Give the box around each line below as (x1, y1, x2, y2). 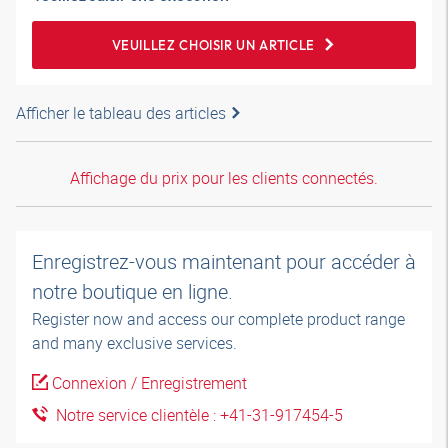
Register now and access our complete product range (32, 308, 405, 330)
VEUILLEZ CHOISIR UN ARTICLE (111, 37, 315, 53)
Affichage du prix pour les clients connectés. (70, 167, 378, 189)
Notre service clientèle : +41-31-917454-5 (48, 404, 343, 426)
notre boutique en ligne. (32, 278, 238, 305)
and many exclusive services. (32, 332, 237, 354)
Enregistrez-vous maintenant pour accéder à (32, 248, 416, 275)
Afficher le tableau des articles (16, 102, 226, 124)
